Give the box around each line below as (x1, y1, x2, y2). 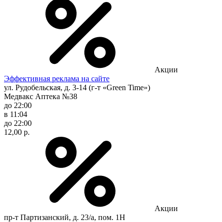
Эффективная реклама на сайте (4, 74, 110, 83)
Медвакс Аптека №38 (4, 92, 77, 101)
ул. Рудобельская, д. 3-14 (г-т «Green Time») (4, 83, 150, 92)
